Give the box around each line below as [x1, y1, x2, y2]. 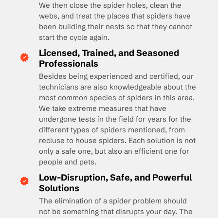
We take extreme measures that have [39, 104, 166, 113]
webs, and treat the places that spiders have [39, 11, 191, 20]
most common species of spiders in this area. [39, 93, 195, 102]
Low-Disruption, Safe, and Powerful [39, 172, 192, 183]
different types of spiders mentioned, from [39, 125, 185, 134]
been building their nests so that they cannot [39, 22, 192, 31]
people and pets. [39, 157, 96, 166]
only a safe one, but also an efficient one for [39, 146, 189, 156]
